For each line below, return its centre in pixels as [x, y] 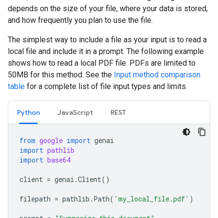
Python [28, 112]
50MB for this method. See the [61, 75]
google [51, 140]
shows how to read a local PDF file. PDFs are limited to [102, 63]
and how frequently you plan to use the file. [80, 20]
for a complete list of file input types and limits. [106, 86]
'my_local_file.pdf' [152, 199]
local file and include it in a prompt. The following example [106, 51]
